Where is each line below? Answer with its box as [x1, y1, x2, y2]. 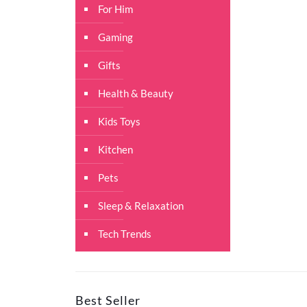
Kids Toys [98, 115, 141, 127]
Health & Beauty [98, 87, 174, 99]
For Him [98, 3, 134, 15]
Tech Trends [98, 228, 152, 240]
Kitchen [98, 143, 134, 156]
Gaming [98, 31, 134, 43]
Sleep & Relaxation [98, 199, 184, 212]
